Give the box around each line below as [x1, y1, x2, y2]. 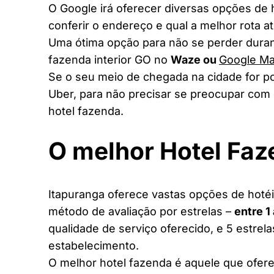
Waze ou [171, 53, 219, 67]
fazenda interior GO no [48, 53, 171, 67]
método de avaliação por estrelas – [48, 204, 234, 218]
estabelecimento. [48, 239, 139, 252]
